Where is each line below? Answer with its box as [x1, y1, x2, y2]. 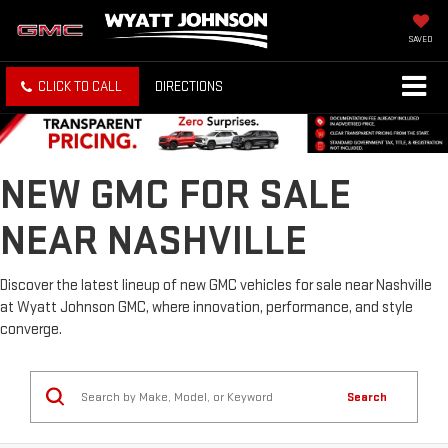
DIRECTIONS [155, 78, 223, 96]
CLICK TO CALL [38, 78, 122, 96]
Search [347, 388, 387, 405]
